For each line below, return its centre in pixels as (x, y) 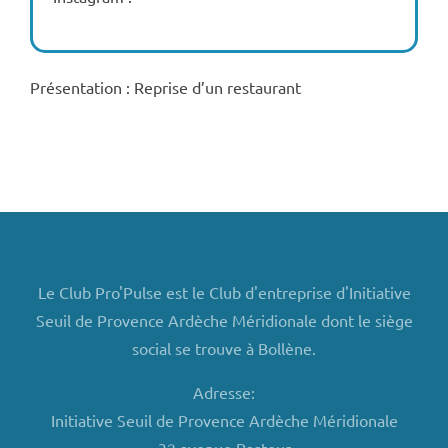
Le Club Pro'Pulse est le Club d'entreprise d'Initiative (224, 292)
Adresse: (224, 392)
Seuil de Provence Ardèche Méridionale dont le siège (224, 320)
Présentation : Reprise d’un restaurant (165, 87)
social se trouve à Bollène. (224, 348)
